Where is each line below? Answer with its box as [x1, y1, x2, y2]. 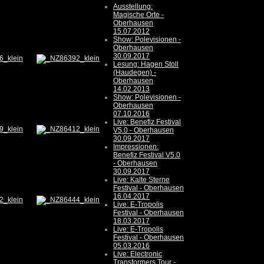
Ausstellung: [113, 2, 153, 11]
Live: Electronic [113, 250, 162, 259]
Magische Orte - [113, 11, 164, 19]
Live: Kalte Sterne [113, 176, 170, 184]
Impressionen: [113, 143, 159, 151]
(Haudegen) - [113, 68, 156, 77]
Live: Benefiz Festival [113, 118, 181, 127]
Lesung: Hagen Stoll [113, 60, 179, 69]
